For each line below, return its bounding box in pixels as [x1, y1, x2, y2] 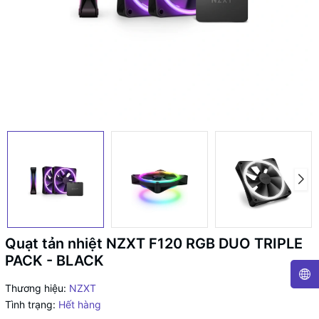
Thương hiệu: [5, 282, 66, 294]
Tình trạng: [5, 298, 56, 310]
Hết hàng [58, 298, 101, 310]
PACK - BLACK [5, 252, 104, 269]
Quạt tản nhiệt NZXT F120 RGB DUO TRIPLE [5, 235, 303, 252]
